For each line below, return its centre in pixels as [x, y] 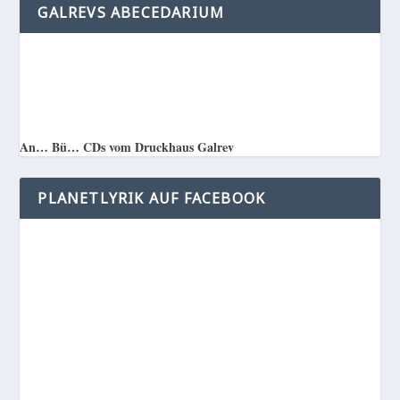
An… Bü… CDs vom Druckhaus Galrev [127, 146]
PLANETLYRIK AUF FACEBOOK [152, 198]
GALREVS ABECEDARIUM [131, 13]
